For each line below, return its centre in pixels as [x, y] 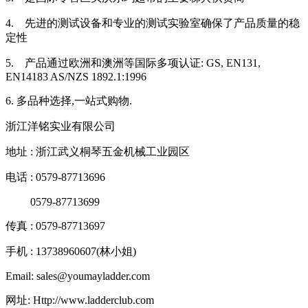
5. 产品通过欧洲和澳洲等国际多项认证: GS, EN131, [133, 63]
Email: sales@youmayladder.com [78, 276]
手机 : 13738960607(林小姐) [71, 252]
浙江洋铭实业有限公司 [60, 126]
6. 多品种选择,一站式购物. [69, 101]
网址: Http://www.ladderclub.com [80, 300]
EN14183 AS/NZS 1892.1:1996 [76, 77]
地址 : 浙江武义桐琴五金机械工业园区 [98, 152]
